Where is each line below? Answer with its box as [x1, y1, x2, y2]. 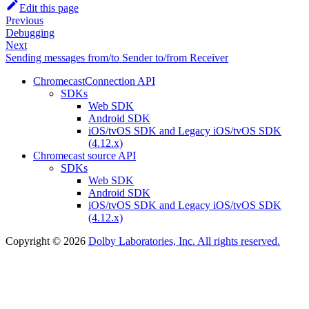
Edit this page [19, 2, 79, 14]
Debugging [6, 27, 54, 39]
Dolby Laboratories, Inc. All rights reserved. [88, 235, 280, 248]
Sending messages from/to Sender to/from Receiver [6, 52, 228, 64]
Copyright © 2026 [6, 235, 88, 248]
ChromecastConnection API [33, 75, 155, 88]
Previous [6, 14, 43, 27]
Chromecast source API [33, 150, 136, 162]
